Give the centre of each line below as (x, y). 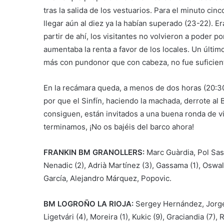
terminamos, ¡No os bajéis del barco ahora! (119, 127)
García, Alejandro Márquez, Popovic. (107, 178)
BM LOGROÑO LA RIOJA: (89, 204)
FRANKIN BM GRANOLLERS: (95, 152)
